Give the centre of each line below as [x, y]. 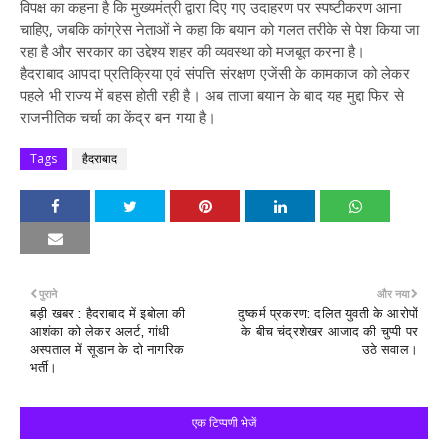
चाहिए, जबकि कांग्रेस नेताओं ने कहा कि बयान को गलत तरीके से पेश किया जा [219, 29]
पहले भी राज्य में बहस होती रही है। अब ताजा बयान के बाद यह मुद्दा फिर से [212, 95]
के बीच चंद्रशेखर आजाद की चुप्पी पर [329, 331]
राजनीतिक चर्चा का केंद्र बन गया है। [118, 117]
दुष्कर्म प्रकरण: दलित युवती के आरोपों [328, 313]
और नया [393, 293]
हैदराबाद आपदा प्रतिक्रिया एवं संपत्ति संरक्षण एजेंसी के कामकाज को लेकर [215, 73]
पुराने [48, 293]
